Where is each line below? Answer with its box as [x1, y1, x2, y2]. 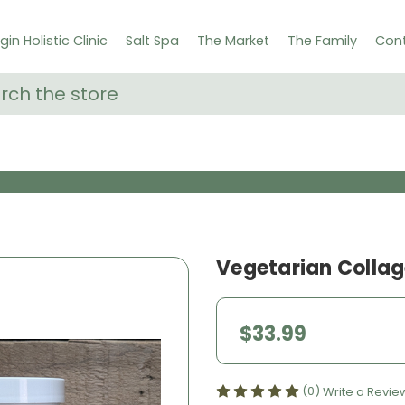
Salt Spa [125, 31, 179, 50]
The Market [196, 31, 269, 50]
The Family [287, 31, 357, 50]
